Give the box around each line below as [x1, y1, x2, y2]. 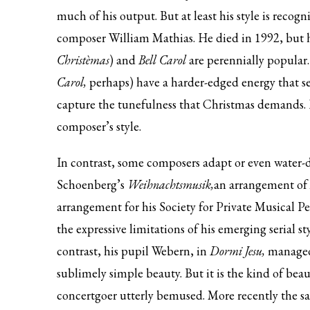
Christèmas [57, 52, 109, 68]
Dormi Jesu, [210, 243, 265, 259]
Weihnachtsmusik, [127, 176, 214, 192]
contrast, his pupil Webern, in [57, 243, 210, 259]
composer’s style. [57, 118, 144, 134]
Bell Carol [138, 52, 189, 68]
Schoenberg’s [57, 176, 127, 192]
